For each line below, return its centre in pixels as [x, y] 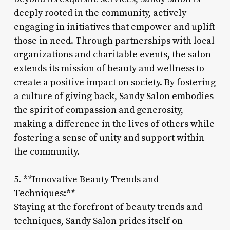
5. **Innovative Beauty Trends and [86, 179]
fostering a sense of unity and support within [109, 138]
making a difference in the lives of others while [114, 124]
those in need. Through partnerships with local [114, 41]
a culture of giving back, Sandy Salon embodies [113, 96]
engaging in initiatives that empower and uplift [114, 27]
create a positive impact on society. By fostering [114, 82]
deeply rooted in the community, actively [100, 13]
